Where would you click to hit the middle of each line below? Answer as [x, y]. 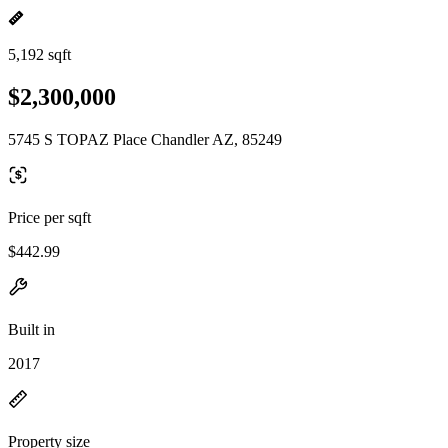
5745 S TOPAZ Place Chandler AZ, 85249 [145, 139]
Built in [31, 329]
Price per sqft [49, 217]
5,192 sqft [39, 54]
